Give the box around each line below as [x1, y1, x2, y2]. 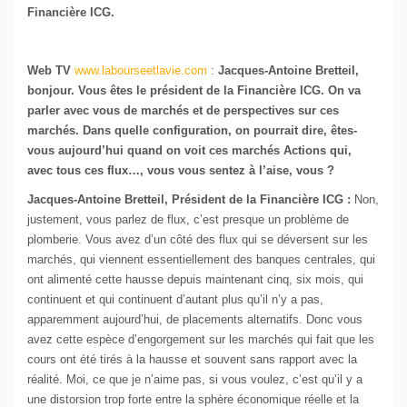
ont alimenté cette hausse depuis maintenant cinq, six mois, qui [27, 273, 363, 287]
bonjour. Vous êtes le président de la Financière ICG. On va [27, 84, 361, 98]
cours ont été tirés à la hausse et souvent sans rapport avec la [27, 352, 357, 367]
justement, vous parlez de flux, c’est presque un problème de [27, 213, 349, 227]
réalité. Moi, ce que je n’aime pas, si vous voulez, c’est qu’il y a [27, 372, 362, 387]
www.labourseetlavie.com [74, 64, 207, 78]
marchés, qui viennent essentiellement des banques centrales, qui [27, 253, 375, 267]
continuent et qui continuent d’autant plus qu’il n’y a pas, [27, 293, 323, 307]
